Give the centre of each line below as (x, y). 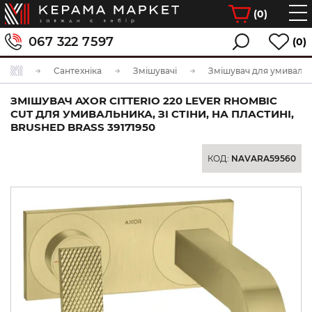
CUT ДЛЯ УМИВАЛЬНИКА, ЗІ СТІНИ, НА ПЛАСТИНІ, (152, 114)
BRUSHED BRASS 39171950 (83, 127)
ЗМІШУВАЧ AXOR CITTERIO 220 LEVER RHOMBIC (144, 101)
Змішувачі (155, 71)
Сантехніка (78, 71)
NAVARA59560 (264, 158)
